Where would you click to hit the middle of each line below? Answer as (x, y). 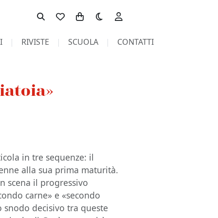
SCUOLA (83, 42)
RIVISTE (35, 42)
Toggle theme (114, 12)
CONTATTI (135, 42)
